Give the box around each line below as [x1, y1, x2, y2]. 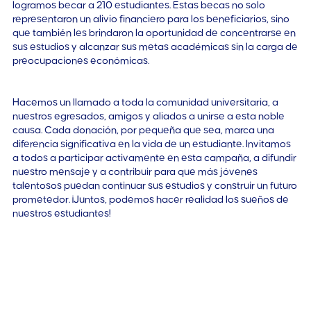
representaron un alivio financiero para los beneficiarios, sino [12, 14, 289, 25]
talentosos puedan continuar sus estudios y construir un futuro [12, 180, 297, 192]
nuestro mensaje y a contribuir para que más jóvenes [12, 167, 258, 178]
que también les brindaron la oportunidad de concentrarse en [12, 28, 296, 39]
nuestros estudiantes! [12, 208, 111, 219]
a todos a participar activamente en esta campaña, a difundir [12, 153, 296, 164]
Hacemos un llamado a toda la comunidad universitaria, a [12, 97, 278, 108]
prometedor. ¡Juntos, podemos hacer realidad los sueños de [12, 194, 289, 205]
